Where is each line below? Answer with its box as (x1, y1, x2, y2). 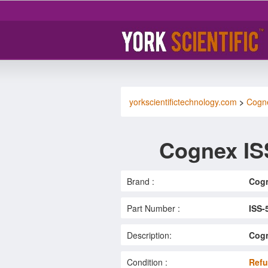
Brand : (127, 175, 154, 187)
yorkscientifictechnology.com (129, 95, 237, 108)
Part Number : (127, 202, 180, 214)
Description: (127, 229, 172, 241)
